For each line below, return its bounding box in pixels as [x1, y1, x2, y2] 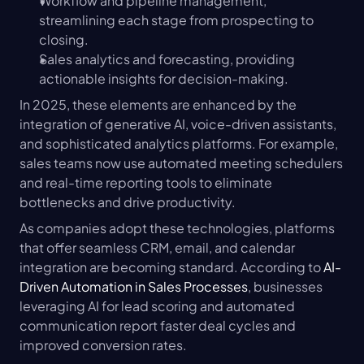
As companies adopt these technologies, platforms [19, 219, 335, 237]
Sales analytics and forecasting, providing [39, 50, 295, 68]
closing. [39, 31, 89, 49]
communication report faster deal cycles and [19, 317, 296, 335]
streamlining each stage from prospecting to [39, 11, 314, 29]
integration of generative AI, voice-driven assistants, [19, 115, 336, 133]
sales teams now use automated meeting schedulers [19, 154, 343, 172]
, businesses [248, 278, 323, 296]
